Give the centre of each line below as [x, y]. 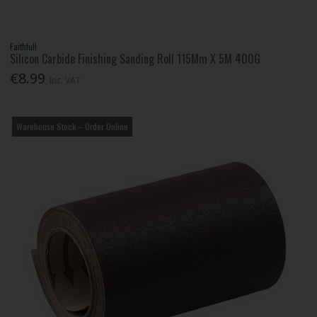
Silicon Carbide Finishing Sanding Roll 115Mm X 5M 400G [136, 59]
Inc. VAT [65, 81]
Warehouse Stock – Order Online [73, 127]
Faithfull [24, 47]
